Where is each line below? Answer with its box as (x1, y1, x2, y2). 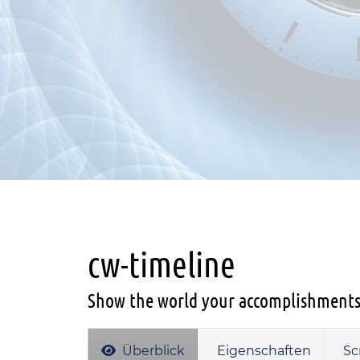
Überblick (119, 343, 185, 358)
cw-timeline (88, 245, 235, 284)
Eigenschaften (214, 343, 311, 358)
